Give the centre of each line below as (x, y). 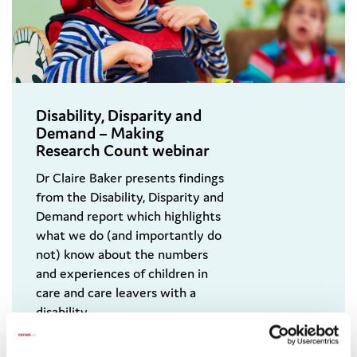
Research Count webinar (123, 151)
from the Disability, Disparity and (130, 197)
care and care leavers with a (116, 293)
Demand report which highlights (128, 216)
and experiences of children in (122, 274)
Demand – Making (100, 133)
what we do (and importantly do (129, 235)
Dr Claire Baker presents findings (130, 178)
